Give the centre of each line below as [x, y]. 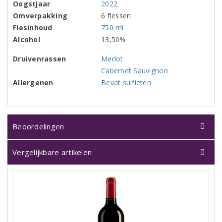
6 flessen [116, 16]
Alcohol [27, 40]
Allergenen [33, 83]
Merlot [112, 59]
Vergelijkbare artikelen [52, 152]
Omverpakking [40, 16]
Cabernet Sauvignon [135, 71]
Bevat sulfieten [126, 83]
